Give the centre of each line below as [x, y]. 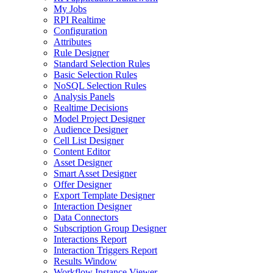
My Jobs [70, 9]
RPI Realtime [80, 20]
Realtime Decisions [91, 108]
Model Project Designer [99, 119]
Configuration [80, 31]
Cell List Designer [89, 140]
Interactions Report [90, 239]
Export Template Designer [104, 195]
